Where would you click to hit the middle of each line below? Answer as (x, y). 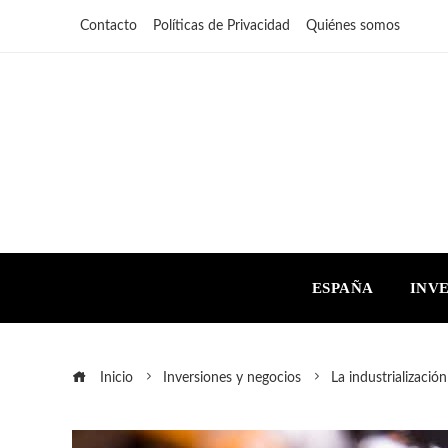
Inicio (114, 377)
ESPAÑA (342, 287)
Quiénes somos (353, 26)
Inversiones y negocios (232, 377)
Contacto (108, 26)
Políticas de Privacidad (221, 26)
